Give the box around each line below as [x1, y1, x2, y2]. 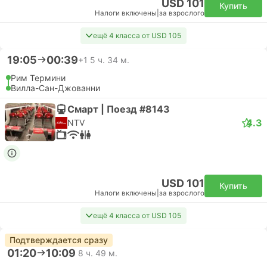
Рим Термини [11, 73, 66, 83]
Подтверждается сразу [10, 235, 108, 245]
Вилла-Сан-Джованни [11, 83, 100, 93]
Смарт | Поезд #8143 [67, 103, 170, 115]
